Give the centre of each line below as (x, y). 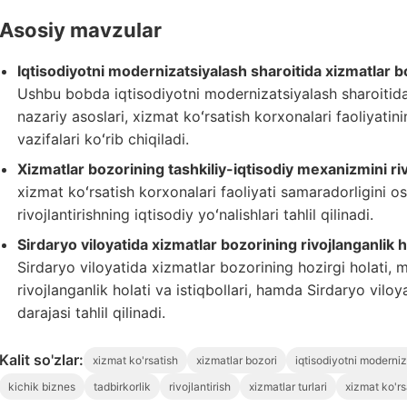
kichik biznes (42, 387)
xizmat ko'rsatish (135, 360)
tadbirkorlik (122, 387)
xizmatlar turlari (288, 387)
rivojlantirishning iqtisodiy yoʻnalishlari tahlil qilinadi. (195, 214)
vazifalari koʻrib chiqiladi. (103, 139)
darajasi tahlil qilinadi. (91, 313)
